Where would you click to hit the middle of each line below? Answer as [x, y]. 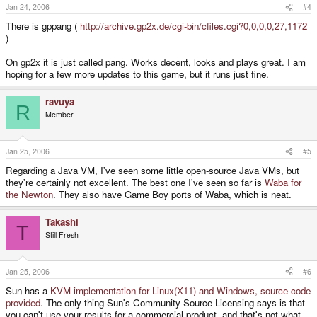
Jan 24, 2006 [28, 7]
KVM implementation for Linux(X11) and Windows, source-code [180, 290]
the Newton [29, 195]
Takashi [62, 222]
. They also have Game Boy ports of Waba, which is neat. [172, 195]
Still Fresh [62, 235]
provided [23, 302]
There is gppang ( [43, 26]
